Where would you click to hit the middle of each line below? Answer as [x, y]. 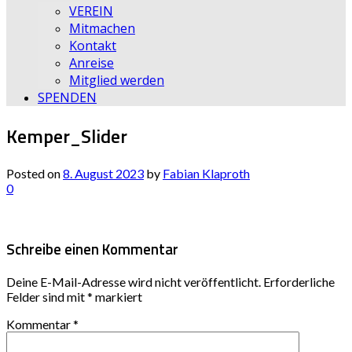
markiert [117, 297]
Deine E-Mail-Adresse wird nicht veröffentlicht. [134, 282]
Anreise [92, 63]
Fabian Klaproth [206, 173]
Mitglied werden [117, 80]
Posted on [35, 173]
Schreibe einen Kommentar [92, 249]
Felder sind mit [47, 297]
